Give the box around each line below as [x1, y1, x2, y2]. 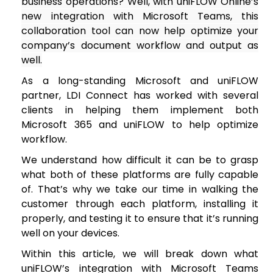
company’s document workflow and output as [21, 38, 259, 52]
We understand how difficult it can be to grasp [21, 152, 259, 167]
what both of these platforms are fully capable [21, 167, 259, 182]
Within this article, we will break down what [21, 246, 259, 261]
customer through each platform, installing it [21, 196, 259, 211]
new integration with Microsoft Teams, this [21, 9, 259, 23]
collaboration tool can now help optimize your [21, 23, 259, 38]
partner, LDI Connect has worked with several [21, 88, 259, 102]
